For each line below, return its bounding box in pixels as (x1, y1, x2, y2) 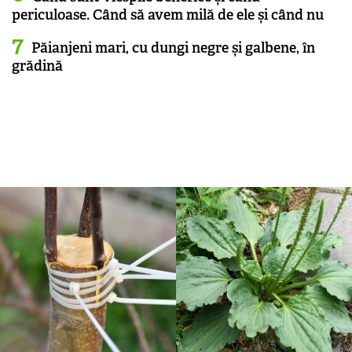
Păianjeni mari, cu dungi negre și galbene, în (31, 38, 315, 57)
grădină (12, 56, 63, 75)
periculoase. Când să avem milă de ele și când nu (12, 5, 324, 24)
